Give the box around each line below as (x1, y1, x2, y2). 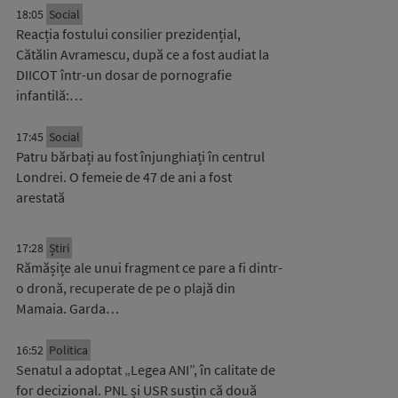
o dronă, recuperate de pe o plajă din (16, 279, 235, 297)
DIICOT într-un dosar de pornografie (16, 66, 232, 84)
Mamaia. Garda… (16, 299, 119, 317)
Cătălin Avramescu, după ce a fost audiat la (16, 45, 269, 63)
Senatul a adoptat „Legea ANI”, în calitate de (16, 361, 275, 378)
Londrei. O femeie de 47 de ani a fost (16, 168, 232, 186)
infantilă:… (16, 86, 83, 104)
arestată (16, 188, 65, 206)
